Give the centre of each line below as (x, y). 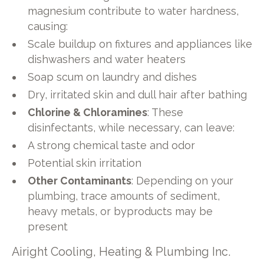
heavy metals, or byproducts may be (121, 211)
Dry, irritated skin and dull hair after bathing (138, 94)
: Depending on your (183, 180)
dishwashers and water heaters (107, 59)
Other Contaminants (80, 180)
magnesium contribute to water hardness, (133, 11)
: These (166, 112)
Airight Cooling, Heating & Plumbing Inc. (121, 252)
